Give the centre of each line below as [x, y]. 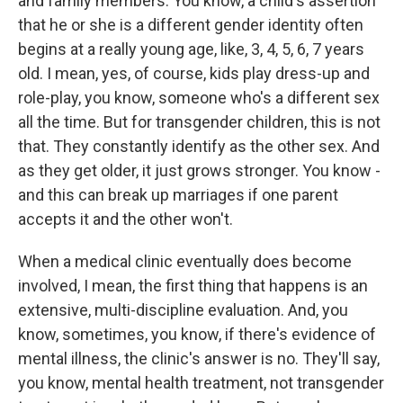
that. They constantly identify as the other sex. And [199, 146]
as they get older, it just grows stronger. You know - [199, 170]
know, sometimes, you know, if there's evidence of [197, 334]
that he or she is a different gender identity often [191, 25]
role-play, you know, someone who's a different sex [199, 98]
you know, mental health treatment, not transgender [201, 383]
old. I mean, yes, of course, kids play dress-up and [194, 73]
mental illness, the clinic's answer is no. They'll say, [199, 358]
